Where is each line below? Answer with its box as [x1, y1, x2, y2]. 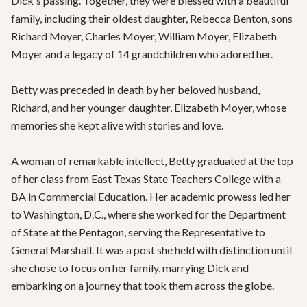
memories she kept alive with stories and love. [11, 119, 223, 132]
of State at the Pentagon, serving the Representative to [11, 225, 265, 238]
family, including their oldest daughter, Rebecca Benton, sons [11, 12, 293, 25]
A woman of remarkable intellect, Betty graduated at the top [11, 154, 293, 167]
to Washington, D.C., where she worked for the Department [11, 208, 286, 221]
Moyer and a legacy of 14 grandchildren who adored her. [11, 47, 273, 60]
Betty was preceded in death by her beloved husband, [11, 83, 260, 96]
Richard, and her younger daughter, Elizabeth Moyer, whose [11, 101, 286, 114]
